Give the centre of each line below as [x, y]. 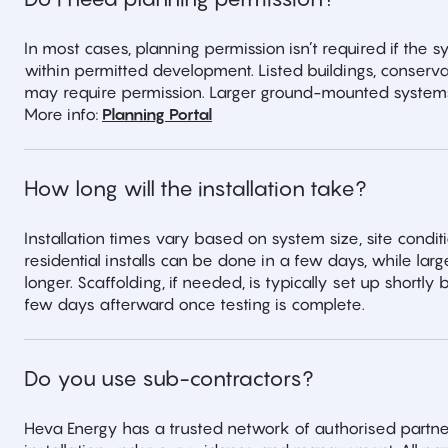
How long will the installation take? [195, 188]
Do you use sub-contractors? [169, 378]
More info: [63, 114]
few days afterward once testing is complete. [194, 304]
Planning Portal [157, 114]
